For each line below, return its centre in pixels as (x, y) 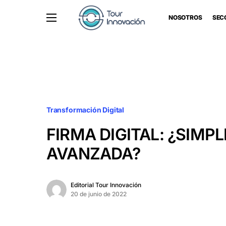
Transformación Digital (86, 110)
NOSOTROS (185, 17)
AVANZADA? (93, 154)
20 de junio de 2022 (99, 194)
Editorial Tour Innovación (106, 185)
